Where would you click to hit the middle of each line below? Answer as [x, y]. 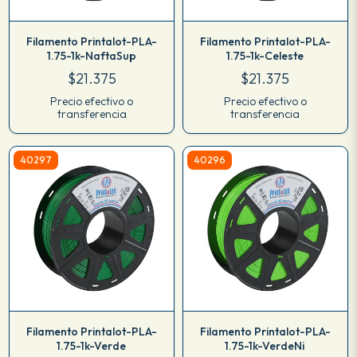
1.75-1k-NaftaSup [92, 55]
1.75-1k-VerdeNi [265, 345]
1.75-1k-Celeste [265, 55]
